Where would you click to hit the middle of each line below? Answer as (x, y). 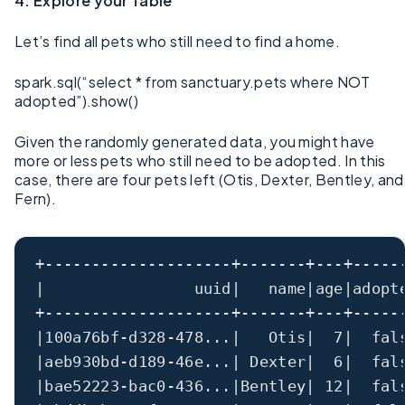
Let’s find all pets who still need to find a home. (177, 41)
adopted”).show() (77, 100)
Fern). (35, 198)
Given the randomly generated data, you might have (195, 141)
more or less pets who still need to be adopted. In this (200, 160)
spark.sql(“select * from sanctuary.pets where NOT (193, 81)
